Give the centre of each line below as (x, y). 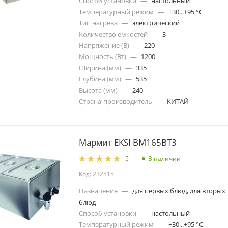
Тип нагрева (98, 23)
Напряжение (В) (104, 46)
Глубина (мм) (100, 79)
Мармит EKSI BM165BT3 (128, 142)
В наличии (164, 158)
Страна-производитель (116, 102)
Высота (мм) (98, 90)
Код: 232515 (96, 174)
